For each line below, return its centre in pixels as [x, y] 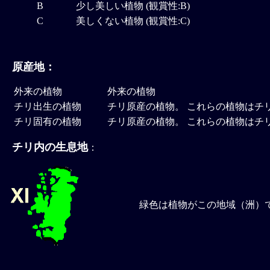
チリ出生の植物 [48, 107]
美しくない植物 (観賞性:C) [133, 21]
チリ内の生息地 [50, 147]
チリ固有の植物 [48, 122]
